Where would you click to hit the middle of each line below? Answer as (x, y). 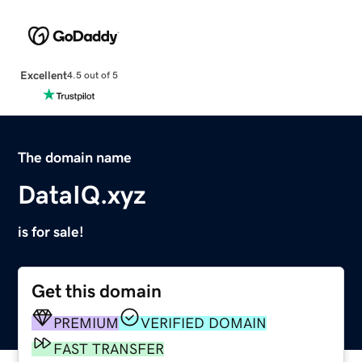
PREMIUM (86, 323)
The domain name (75, 157)
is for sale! (51, 232)
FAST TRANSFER (109, 349)
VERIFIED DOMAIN (204, 323)
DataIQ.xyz (82, 194)
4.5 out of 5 (92, 76)
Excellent (43, 75)
